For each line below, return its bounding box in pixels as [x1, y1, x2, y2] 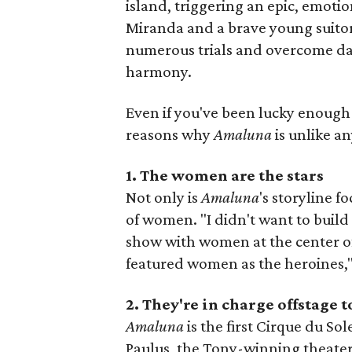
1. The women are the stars [126, 166, 324, 185]
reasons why [126, 125, 214, 144]
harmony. [126, 62, 192, 81]
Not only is [126, 188, 202, 207]
